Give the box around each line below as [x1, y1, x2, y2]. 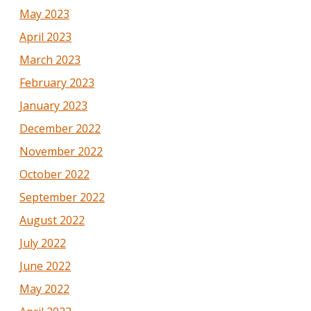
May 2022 [19, 280, 69, 296]
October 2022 [19, 166, 90, 182]
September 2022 [19, 189, 105, 205]
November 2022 [19, 143, 103, 159]
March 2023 [19, 51, 81, 67]
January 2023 [19, 97, 87, 113]
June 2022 [19, 258, 71, 274]
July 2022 [19, 235, 66, 251]
